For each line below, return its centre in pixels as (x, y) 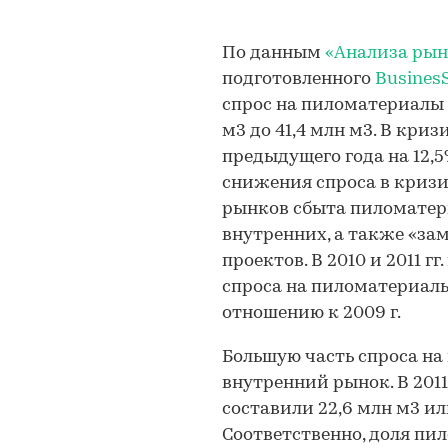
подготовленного (298, 79)
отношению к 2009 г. (311, 313)
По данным (273, 53)
